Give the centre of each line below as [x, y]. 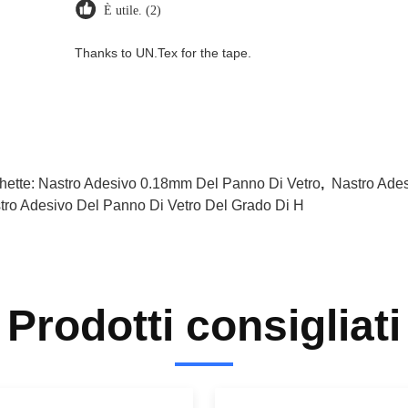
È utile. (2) [133, 10]
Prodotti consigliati [204, 326]
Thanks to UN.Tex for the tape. [163, 53]
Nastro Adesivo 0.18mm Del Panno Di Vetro [179, 184]
